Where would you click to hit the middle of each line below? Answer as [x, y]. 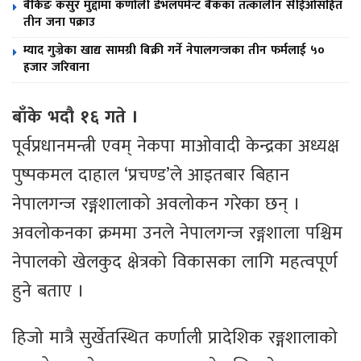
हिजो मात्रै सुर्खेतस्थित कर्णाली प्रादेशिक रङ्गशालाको [175, 338]
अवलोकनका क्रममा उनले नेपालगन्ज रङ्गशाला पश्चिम [177, 234]
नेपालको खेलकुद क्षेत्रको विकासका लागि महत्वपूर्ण [175, 263]
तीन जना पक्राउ [59, 23]
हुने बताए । [48, 292]
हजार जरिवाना [56, 68]
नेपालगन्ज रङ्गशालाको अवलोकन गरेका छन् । [156, 205]
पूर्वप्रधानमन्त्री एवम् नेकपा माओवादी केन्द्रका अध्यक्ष [176, 147]
